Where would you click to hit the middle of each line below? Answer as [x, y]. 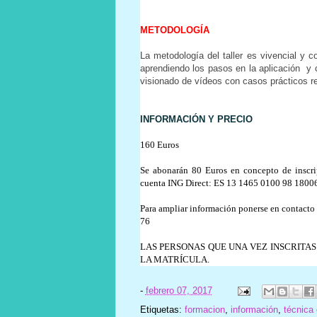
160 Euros [159, 144]
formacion [204, 309]
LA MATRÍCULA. [174, 259]
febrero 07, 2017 [179, 290]
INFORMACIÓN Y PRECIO [196, 119]
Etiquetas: [162, 309]
